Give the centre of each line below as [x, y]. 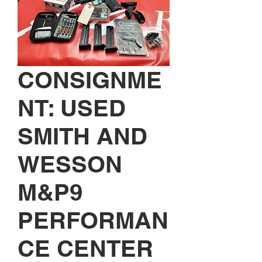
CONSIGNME [90, 80]
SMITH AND [82, 136]
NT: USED [72, 108]
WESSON [70, 164]
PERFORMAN [93, 220]
